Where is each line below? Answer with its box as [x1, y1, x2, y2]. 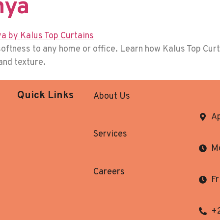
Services [93, 128, 128, 140]
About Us [93, 90, 131, 102]
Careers [93, 166, 125, 178]
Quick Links [17, 89, 74, 102]
